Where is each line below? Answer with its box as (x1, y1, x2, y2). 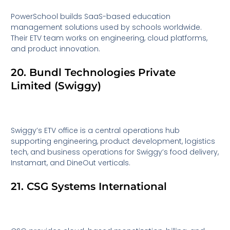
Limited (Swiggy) (11, 80, 102, 92)
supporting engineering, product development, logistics (11, 136, 216, 146)
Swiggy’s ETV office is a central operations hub (11, 125, 180, 136)
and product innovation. (11, 44, 101, 54)
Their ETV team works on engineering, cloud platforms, (11, 33, 208, 44)
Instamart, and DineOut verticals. (11, 157, 131, 168)
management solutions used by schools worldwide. (11, 22, 202, 33)
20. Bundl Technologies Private (11, 66, 176, 79)
